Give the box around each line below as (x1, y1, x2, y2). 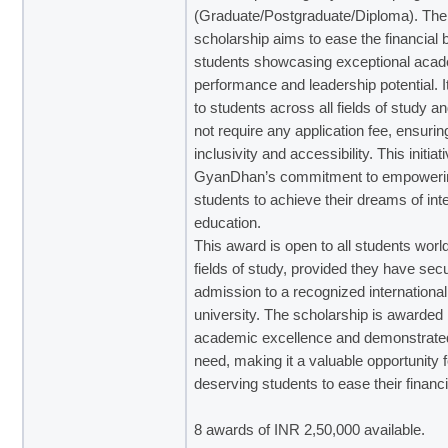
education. (194, 214, 270, 231)
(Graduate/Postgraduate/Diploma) (194, 7, 415, 24)
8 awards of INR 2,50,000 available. (194, 421, 426, 438)
